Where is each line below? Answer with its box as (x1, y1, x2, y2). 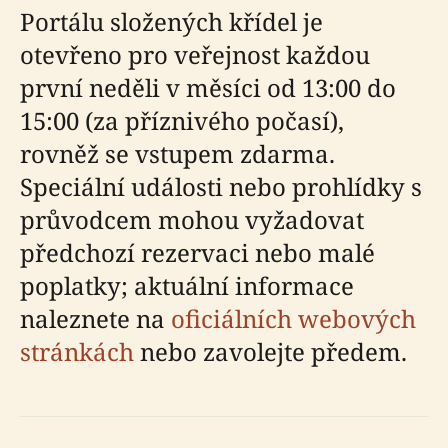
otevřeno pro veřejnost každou (20, 38, 370, 72)
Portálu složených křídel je (20, 5, 323, 39)
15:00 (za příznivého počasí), (20, 104, 344, 138)
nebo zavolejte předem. (134, 335, 407, 369)
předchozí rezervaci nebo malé (20, 236, 375, 270)
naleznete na (20, 302, 171, 336)
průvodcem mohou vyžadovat (20, 203, 364, 237)
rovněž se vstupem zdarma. (20, 137, 335, 171)
